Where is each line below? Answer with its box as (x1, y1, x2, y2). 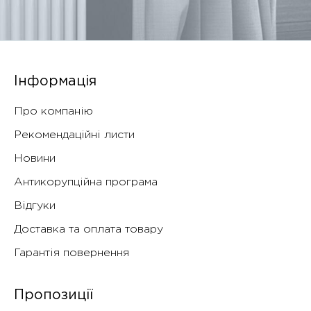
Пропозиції (14, 289, 93, 302)
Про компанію (14, 106, 93, 117)
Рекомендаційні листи (14, 130, 135, 141)
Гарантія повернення (14, 248, 129, 259)
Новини (14, 153, 56, 165)
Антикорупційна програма (14, 177, 158, 188)
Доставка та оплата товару (14, 224, 163, 235)
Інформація (14, 75, 96, 88)
